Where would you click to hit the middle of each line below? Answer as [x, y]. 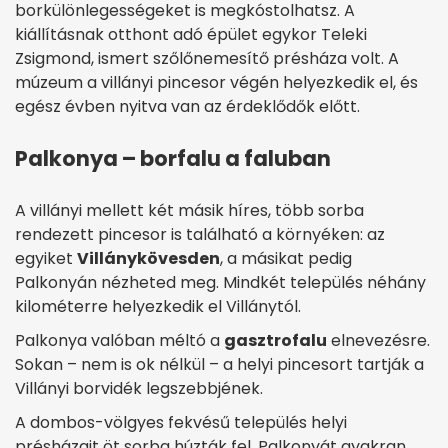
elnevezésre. [378, 340]
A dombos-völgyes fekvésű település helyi [181, 422]
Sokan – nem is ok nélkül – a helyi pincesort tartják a [219, 364]
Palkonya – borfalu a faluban [173, 158]
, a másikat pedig [286, 258]
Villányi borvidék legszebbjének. [139, 388]
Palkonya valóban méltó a [119, 340]
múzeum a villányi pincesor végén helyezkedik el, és [216, 82]
